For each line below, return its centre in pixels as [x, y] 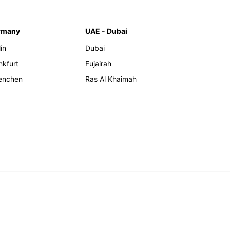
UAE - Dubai [106, 31]
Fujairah [98, 63]
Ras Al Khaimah [111, 79]
